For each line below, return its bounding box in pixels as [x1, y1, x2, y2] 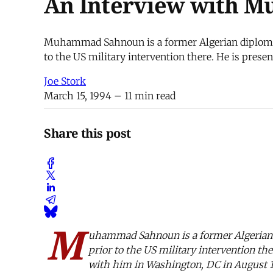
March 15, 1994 [44, 90, 112, 102]
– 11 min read [112, 90, 175, 102]
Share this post [44, 124, 131, 141]
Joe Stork [44, 75, 86, 88]
